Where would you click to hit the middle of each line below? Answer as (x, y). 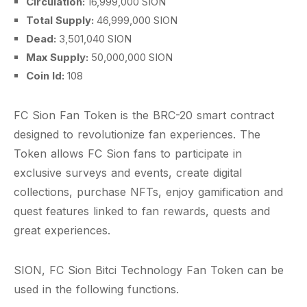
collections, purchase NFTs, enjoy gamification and (148, 192)
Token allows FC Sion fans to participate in (128, 153)
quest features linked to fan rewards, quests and (142, 211)
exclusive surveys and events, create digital (128, 173)
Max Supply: (59, 57)
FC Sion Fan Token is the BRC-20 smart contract (144, 115)
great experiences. (62, 230)
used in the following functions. (96, 289)
